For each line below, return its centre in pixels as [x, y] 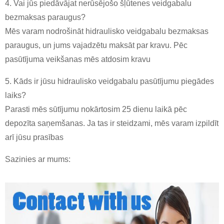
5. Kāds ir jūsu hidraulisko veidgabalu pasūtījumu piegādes [109, 81]
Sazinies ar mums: [38, 159]
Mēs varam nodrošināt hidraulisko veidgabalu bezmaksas [107, 31]
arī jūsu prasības [34, 137]
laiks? [15, 95]
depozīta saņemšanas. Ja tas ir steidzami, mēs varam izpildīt [112, 123]
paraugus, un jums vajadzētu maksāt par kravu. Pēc [96, 45]
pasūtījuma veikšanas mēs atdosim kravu [78, 59]
